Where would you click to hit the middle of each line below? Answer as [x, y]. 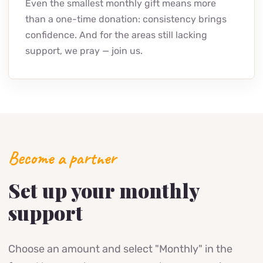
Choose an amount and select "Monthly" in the [120, 249]
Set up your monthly [104, 190]
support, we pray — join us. [84, 51]
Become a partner [62, 158]
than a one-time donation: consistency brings [126, 19]
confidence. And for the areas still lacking [116, 35]
